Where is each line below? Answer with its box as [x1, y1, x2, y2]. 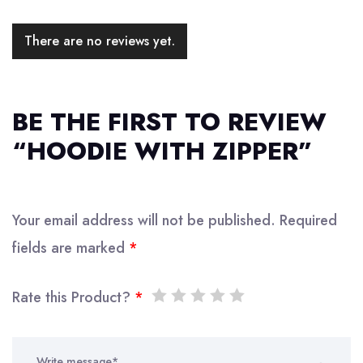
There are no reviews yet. [24, 32, 175, 50]
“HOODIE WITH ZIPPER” [12, 134, 313, 169]
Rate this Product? [12, 287, 135, 308]
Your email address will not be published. [12, 210, 275, 231]
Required [280, 210, 337, 231]
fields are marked [12, 237, 129, 258]
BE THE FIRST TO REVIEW [12, 105, 327, 139]
